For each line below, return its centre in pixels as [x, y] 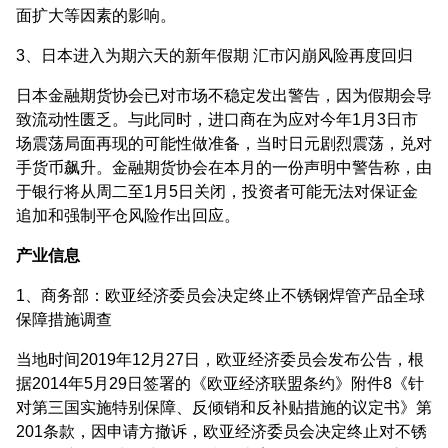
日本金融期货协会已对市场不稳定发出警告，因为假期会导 [224, 95]
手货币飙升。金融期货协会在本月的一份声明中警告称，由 [224, 167]
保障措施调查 [64, 319]
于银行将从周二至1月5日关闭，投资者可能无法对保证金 [217, 191]
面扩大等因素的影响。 [96, 15]
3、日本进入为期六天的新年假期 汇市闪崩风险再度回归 [214, 55]
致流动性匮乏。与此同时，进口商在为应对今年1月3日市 [217, 119]
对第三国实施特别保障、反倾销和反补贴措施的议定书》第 [224, 407]
